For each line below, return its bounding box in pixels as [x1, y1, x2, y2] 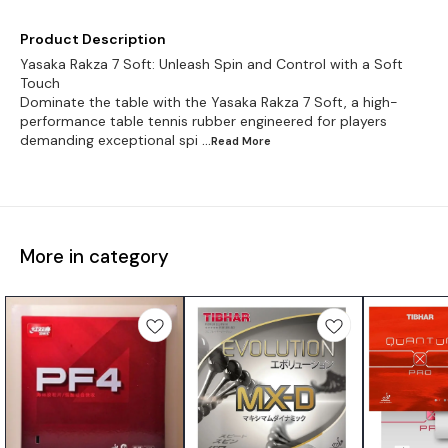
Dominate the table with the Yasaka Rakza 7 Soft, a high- [20, 93, 398, 112]
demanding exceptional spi [20, 131, 198, 150]
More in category [20, 243, 169, 269]
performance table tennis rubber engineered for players [20, 112, 387, 131]
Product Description [20, 30, 166, 49]
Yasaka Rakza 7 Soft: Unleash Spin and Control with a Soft [20, 55, 403, 74]
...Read [202, 134, 242, 149]
